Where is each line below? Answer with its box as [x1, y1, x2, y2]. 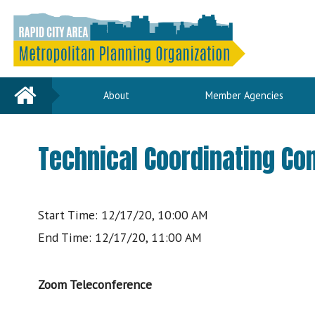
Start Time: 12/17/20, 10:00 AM [37, 207, 208, 224]
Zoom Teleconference [37, 276, 152, 293]
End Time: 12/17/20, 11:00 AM [37, 229, 202, 246]
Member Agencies [205, 89, 283, 103]
